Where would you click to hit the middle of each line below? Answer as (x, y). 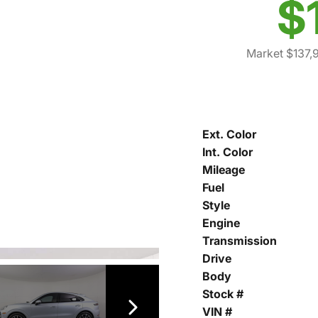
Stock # (223, 294)
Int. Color (227, 152)
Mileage (224, 170)
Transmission (240, 241)
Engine (221, 223)
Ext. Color (229, 135)
